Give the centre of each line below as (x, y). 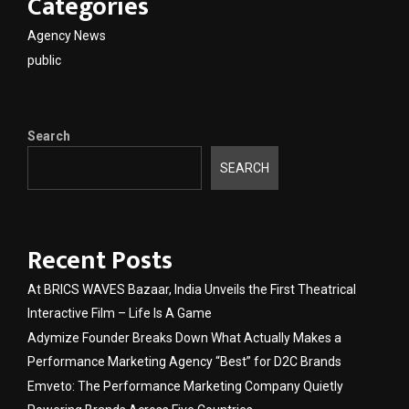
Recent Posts (100, 261)
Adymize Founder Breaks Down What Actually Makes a (184, 338)
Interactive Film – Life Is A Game (120, 314)
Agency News (67, 35)
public (44, 60)
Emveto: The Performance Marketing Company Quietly (185, 387)
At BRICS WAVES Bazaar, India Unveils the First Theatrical (192, 290)
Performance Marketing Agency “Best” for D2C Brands (184, 362)
